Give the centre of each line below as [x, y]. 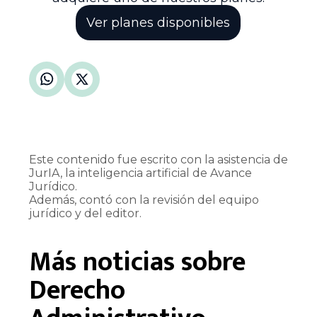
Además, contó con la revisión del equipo [144, 200]
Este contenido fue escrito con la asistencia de [158, 160]
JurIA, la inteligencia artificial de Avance [140, 173]
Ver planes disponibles [158, 23]
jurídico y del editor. [85, 213]
